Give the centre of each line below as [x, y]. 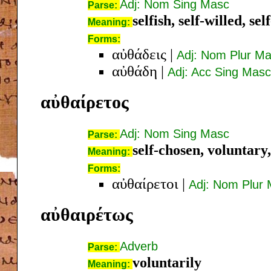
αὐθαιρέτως [87, 214]
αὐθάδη [135, 71]
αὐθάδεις [139, 54]
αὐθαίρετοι [145, 183]
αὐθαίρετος [85, 102]
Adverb [139, 246]
